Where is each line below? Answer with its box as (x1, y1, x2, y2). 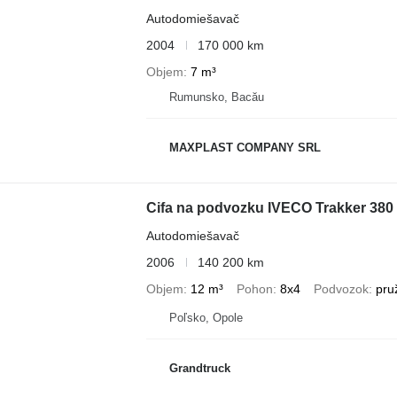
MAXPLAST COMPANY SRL (168, 141, 321, 155)
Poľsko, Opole (168, 310, 243, 324)
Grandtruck (168, 362, 230, 376)
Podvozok (313, 281, 369, 296)
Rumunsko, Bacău (168, 90, 264, 104)
